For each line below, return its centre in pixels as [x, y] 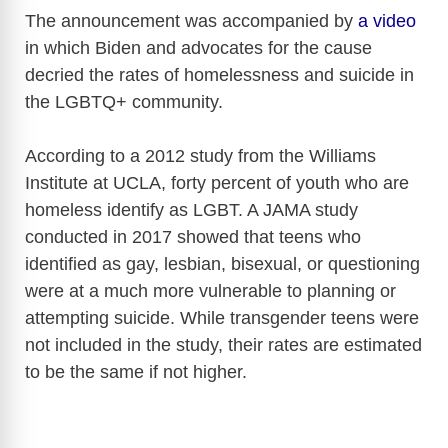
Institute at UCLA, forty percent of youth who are [217, 183]
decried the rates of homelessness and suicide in [219, 75]
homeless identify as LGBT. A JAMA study [191, 210]
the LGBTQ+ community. [124, 102]
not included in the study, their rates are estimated [223, 345]
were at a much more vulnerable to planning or [210, 291]
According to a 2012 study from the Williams [200, 156]
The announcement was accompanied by [191, 21]
